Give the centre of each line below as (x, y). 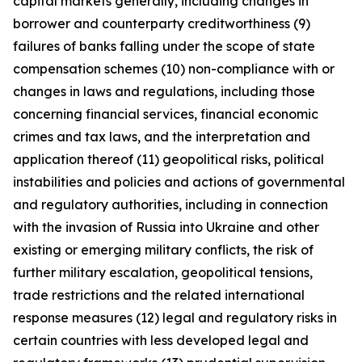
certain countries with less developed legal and (161, 340)
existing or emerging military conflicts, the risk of (163, 250)
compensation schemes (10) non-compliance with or (174, 69)
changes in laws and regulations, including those (164, 91)
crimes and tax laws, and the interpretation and (162, 137)
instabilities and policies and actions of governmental (179, 182)
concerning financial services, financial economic (166, 114)
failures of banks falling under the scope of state (164, 46)
